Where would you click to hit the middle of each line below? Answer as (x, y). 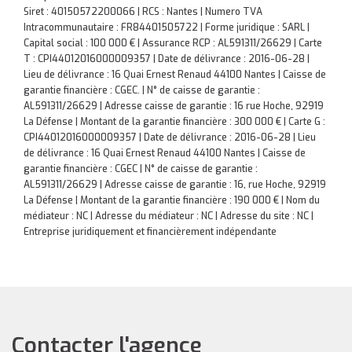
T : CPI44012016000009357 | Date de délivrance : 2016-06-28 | (167, 59)
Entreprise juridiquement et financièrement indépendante (150, 232)
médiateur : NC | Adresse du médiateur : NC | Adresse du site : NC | (169, 216)
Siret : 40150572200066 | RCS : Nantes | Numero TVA (143, 12)
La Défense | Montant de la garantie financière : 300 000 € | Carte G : (174, 122)
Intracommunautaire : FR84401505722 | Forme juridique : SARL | (167, 27)
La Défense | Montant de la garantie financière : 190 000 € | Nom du (172, 200)
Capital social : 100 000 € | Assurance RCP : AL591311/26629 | (161, 43)
